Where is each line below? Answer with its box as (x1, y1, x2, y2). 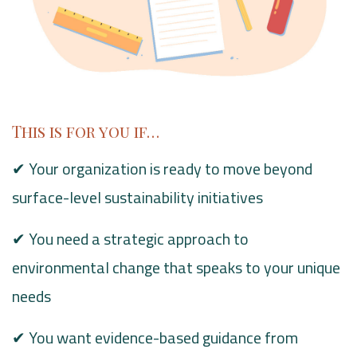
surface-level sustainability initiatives (12, 184, 263, 210)
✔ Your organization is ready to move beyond (12, 155, 312, 181)
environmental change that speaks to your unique (12, 254, 340, 280)
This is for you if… (12, 120, 159, 142)
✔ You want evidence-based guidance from (12, 324, 298, 350)
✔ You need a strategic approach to (12, 226, 249, 251)
